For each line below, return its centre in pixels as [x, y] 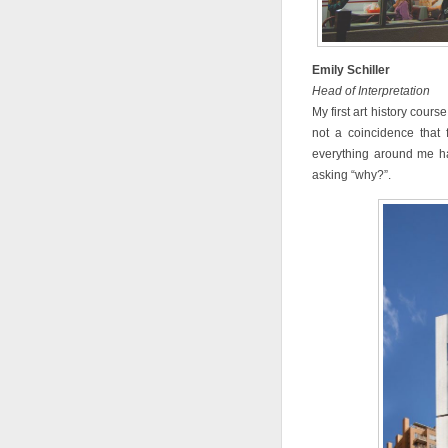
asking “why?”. [351, 175]
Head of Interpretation [371, 91]
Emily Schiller [351, 70]
